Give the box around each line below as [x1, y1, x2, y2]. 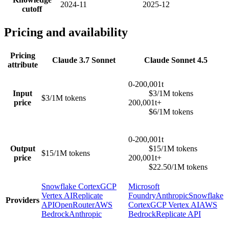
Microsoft [128, 181, 159, 191]
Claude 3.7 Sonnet [52, 55, 116, 64]
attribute [7, 60, 38, 69]
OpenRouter [55, 200, 95, 209]
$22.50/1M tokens [149, 162, 208, 171]
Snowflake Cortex [41, 181, 100, 191]
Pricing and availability [4, 25, 128, 39]
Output [10, 144, 35, 153]
